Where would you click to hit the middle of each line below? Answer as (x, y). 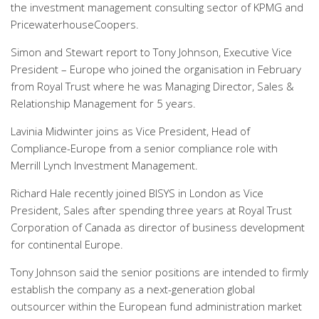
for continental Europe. (67, 244)
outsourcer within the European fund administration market (156, 306)
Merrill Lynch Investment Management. (104, 165)
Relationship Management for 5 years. (103, 103)
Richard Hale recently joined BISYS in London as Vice (137, 193)
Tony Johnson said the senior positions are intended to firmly (159, 272)
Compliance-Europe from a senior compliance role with (144, 148)
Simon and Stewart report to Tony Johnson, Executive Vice (151, 52)
